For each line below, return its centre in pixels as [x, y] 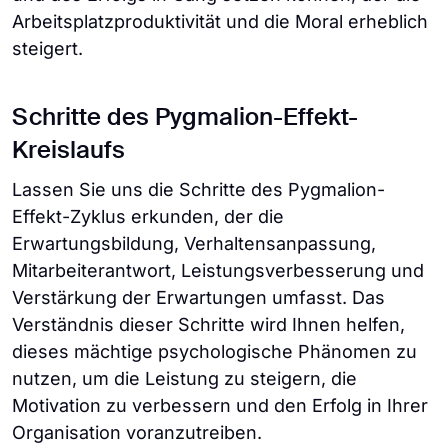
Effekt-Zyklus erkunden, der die [148, 216]
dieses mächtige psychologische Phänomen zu [214, 351]
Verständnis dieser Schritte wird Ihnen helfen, [208, 324]
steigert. [47, 48]
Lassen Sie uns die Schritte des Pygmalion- [198, 189]
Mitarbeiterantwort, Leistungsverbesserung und [218, 270]
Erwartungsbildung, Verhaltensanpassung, [194, 243]
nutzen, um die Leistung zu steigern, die [184, 378]
